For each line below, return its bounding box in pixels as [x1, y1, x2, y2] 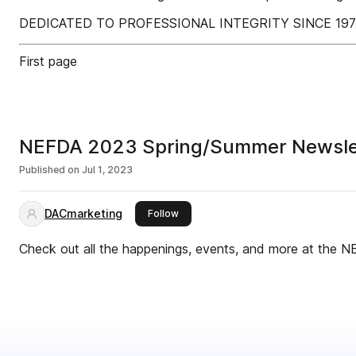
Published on [19, 164, 79, 176]
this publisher [178, 207, 242, 219]
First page [19, 53, 77, 69]
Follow [148, 207, 179, 219]
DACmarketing [44, 207, 122, 220]
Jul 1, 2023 [82, 164, 133, 176]
